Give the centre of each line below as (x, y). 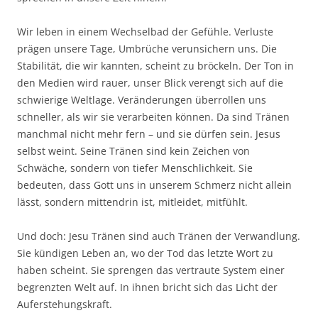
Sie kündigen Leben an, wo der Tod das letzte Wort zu (145, 253)
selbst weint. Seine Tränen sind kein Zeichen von (133, 151)
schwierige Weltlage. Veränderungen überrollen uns (142, 100)
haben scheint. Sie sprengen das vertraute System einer (151, 270)
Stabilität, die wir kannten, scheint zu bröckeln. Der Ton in (155, 66)
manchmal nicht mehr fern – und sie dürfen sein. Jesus (149, 134)
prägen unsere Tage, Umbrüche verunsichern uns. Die (147, 49)
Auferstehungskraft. (65, 305)
